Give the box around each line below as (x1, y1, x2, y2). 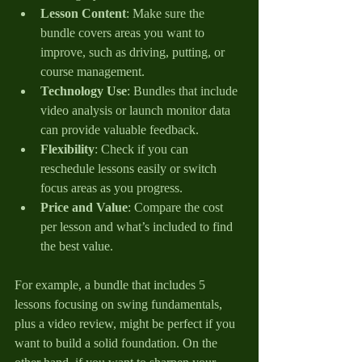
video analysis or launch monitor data (40, 103, 234, 117)
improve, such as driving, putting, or (40, 44, 228, 59)
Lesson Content (40, 6, 126, 20)
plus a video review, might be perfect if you (15, 316, 238, 330)
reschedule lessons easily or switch (40, 161, 220, 175)
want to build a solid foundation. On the (15, 335, 221, 350)
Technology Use (40, 83, 127, 98)
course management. (40, 64, 145, 78)
